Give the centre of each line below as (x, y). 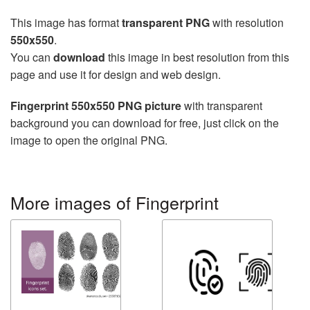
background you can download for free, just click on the (145, 123)
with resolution (247, 22)
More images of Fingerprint (115, 202)
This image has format (66, 22)
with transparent (222, 106)
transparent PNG (166, 22)
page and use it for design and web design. (116, 74)
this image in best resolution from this (197, 57)
